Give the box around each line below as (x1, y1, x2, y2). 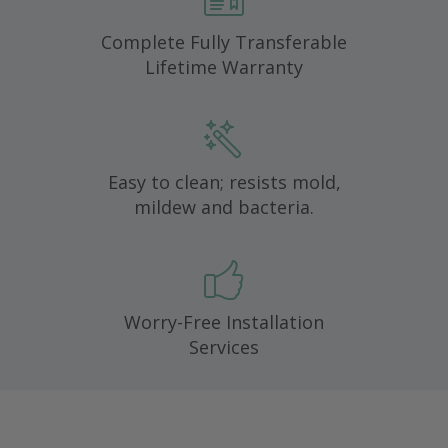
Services (189, 335, 259, 359)
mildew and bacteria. (134, 195, 314, 219)
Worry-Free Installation (124, 310, 324, 334)
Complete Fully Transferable (101, 30, 347, 54)
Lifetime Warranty (145, 55, 303, 79)
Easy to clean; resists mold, (107, 170, 341, 194)
